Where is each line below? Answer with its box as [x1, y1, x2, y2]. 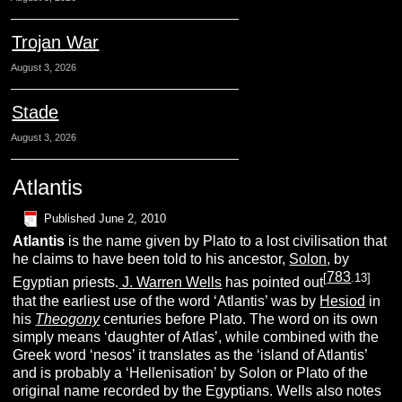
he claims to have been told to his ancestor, [13, 251, 290, 267]
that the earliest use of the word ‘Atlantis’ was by [13, 293, 320, 309]
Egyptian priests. [13, 275, 119, 291]
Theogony [35, 310, 100, 327]
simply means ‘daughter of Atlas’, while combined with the [13, 328, 380, 345]
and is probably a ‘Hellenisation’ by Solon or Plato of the [13, 364, 369, 380]
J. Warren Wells [118, 275, 223, 291]
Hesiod [319, 293, 366, 309]
